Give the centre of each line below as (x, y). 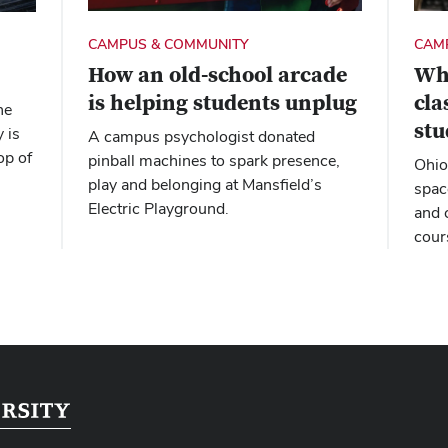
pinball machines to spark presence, (213, 161)
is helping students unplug (222, 103)
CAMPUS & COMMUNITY (168, 44)
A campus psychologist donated (201, 137)
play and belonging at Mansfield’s (204, 185)
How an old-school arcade (217, 75)
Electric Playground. (158, 209)
